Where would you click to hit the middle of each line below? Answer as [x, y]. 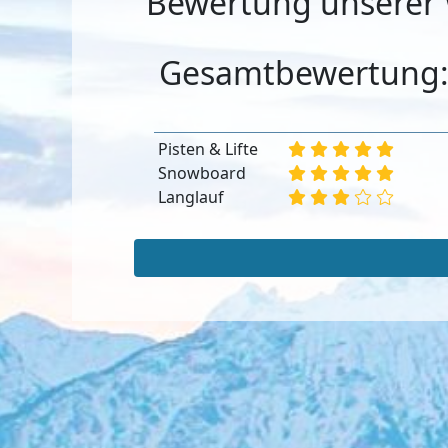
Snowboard [202, 172]
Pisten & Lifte [208, 148]
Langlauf [191, 196]
